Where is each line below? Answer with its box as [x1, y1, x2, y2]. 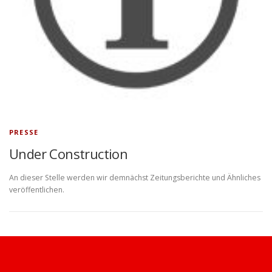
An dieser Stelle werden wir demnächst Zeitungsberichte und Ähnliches [9, 172, 260, 183]
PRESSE [9, 127, 39, 137]
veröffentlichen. [9, 185, 64, 195]
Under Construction [9, 144, 128, 163]
